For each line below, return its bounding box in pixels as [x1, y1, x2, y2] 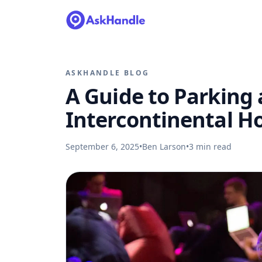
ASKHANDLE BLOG [65, 68, 150, 78]
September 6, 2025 [65, 141, 139, 152]
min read [194, 141, 232, 152]
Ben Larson [142, 141, 186, 152]
